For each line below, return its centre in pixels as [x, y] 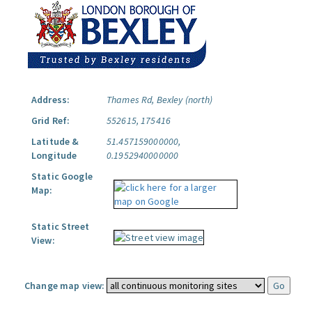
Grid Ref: [51, 120]
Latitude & [55, 141]
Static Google [62, 176]
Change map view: [65, 286]
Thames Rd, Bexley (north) [160, 100]
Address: [51, 100]
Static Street [60, 226]
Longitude [54, 155]
